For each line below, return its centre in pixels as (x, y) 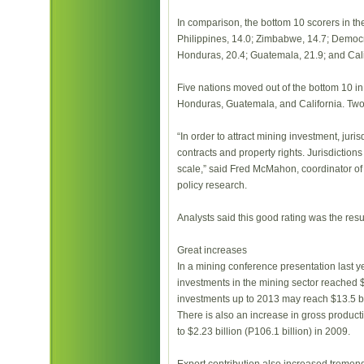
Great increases (212, 250)
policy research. (212, 185)
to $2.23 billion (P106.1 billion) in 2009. (264, 331)
